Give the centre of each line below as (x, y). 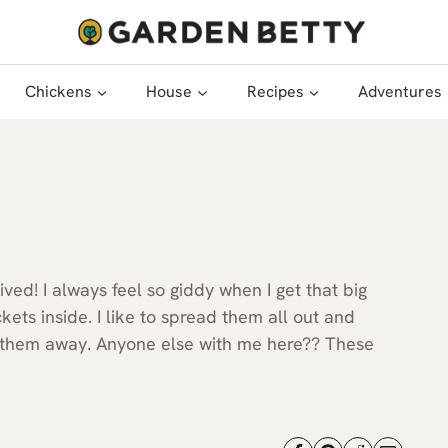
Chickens (58, 91)
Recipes (275, 91)
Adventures (400, 91)
